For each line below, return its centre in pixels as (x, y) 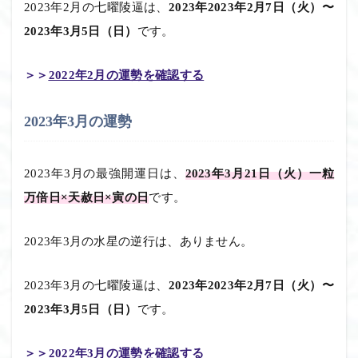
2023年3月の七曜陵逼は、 (96, 285)
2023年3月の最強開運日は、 (105, 173)
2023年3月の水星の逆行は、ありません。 (139, 241)
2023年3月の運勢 (78, 121)
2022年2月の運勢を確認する (126, 75)
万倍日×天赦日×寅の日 (87, 197)
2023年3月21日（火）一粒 (260, 173)
